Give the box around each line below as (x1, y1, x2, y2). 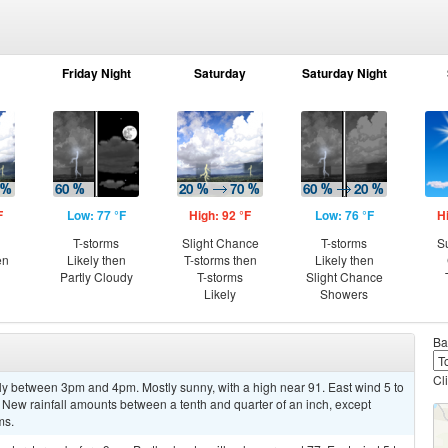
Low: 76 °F (314, 206, 374, 224)
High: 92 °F (189, 206, 251, 224)
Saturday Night (301, 64, 387, 82)
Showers (320, 285, 368, 302)
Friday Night (61, 64, 131, 82)
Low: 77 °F (66, 206, 126, 224)
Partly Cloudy (59, 268, 133, 285)
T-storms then (183, 251, 257, 268)
